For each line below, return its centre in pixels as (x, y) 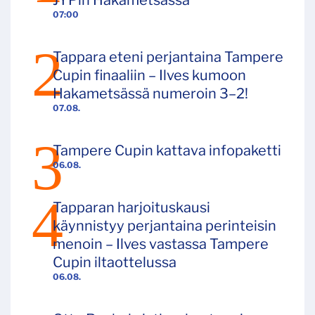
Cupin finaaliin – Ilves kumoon (149, 76)
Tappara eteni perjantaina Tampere (168, 57)
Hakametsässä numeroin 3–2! (150, 94)
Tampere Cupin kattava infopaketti (167, 151)
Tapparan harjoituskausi (131, 208)
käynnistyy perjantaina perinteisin (165, 226)
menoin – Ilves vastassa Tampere (161, 244)
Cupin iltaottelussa (115, 263)
